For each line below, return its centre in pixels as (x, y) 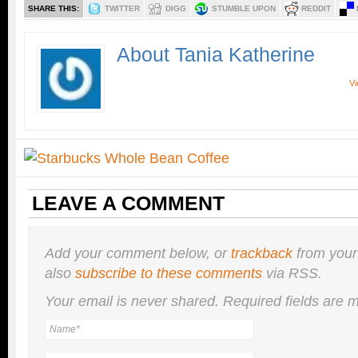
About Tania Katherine (216, 55)
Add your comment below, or (138, 253)
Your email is (88, 301)
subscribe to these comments (169, 273)
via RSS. (292, 273)
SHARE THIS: (54, 9)
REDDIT (316, 9)
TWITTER (122, 9)
